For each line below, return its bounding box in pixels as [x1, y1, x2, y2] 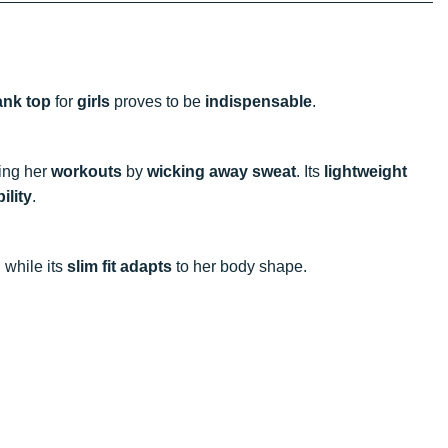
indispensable [205, 92, 312, 110]
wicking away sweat [147, 162, 296, 180]
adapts [120, 257, 172, 275]
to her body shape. [172, 257, 307, 275]
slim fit [67, 257, 116, 275]
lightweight [324, 162, 407, 180]
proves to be [110, 92, 205, 110]
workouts [51, 162, 122, 180]
